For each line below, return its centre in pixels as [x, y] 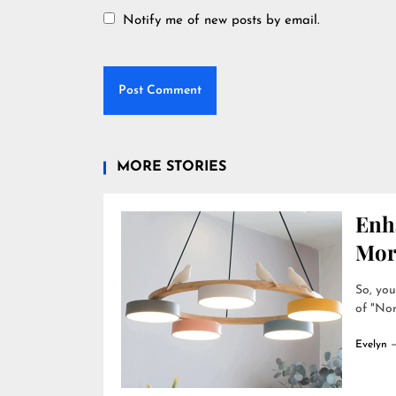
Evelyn [371, 345]
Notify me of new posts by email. [221, 21]
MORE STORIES [171, 167]
